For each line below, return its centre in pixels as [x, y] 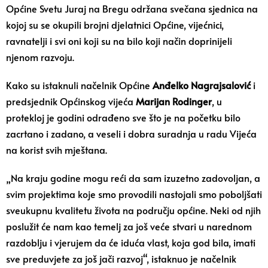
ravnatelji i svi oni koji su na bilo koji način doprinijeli [119, 41]
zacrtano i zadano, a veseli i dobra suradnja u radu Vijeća [131, 133]
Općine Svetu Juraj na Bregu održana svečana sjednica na [132, 8]
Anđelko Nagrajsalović [202, 85]
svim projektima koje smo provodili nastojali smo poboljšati [134, 194]
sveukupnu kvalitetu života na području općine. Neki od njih [133, 210]
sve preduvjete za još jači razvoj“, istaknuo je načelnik [121, 258]
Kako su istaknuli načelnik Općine [79, 85]
